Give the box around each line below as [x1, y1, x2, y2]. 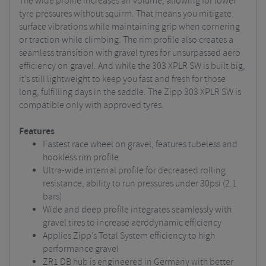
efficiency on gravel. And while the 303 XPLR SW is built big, [19, 60, 245, 72]
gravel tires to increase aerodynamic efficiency [43, 217, 221, 229]
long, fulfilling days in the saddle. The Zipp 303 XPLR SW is [19, 86, 241, 99]
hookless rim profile [43, 151, 119, 164]
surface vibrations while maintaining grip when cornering [19, 21, 240, 33]
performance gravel [43, 243, 119, 255]
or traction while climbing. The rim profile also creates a [19, 34, 233, 46]
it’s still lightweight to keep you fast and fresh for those [19, 73, 226, 85]
